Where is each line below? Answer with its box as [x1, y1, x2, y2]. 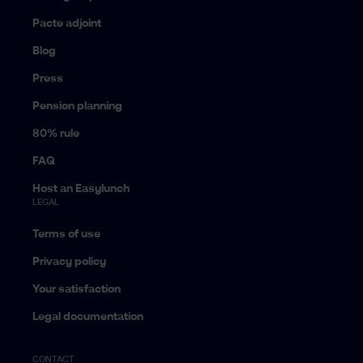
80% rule [32, 128, 79, 139]
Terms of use [32, 228, 100, 240]
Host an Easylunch [32, 183, 130, 194]
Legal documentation [32, 311, 143, 322]
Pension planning [32, 100, 122, 112]
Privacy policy [32, 256, 106, 267]
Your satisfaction [32, 284, 121, 295]
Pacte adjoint [32, 18, 101, 29]
